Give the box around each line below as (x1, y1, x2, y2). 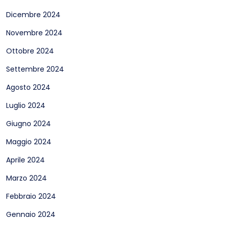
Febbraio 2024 (6, 191, 56, 201)
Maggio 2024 (6, 137, 51, 147)
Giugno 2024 (6, 119, 51, 129)
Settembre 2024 (6, 64, 64, 74)
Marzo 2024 (6, 173, 47, 183)
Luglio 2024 (6, 100, 45, 110)
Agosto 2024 (6, 82, 50, 92)
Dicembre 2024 (6, 10, 61, 20)
